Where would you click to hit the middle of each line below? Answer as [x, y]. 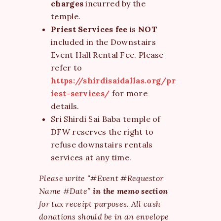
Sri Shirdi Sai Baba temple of [106, 119]
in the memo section [130, 191]
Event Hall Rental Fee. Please [107, 55]
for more [129, 93]
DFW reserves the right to [102, 131]
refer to [67, 67]
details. [65, 106]
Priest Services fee [89, 29]
